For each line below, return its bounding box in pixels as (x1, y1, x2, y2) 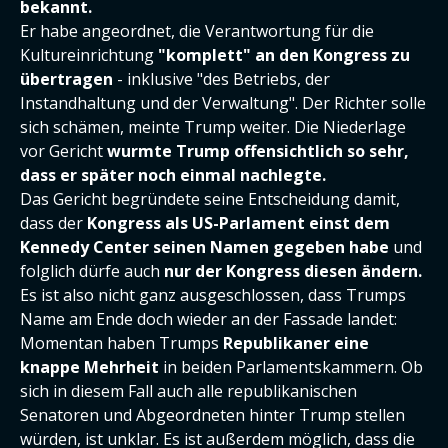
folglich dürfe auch (20, 260, 164, 282)
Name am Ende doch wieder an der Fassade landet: (20, 308, 397, 330)
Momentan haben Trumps (20, 332, 223, 354)
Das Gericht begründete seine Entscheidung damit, (20, 188, 400, 210)
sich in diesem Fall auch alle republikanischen (20, 380, 357, 402)
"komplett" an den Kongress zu (158, 44, 410, 66)
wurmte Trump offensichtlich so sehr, (107, 140, 409, 162)
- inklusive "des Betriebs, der (113, 68, 330, 90)
